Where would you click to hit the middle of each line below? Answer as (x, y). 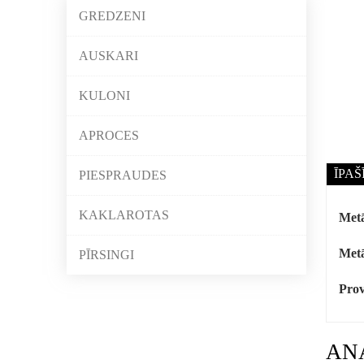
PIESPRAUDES (123, 175)
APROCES (109, 135)
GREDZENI (112, 16)
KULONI (104, 95)
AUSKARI (108, 56)
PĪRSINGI (106, 255)
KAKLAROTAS (124, 215)
